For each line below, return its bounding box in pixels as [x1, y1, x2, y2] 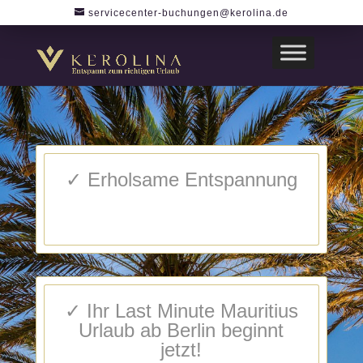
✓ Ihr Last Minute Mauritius [64, 300, 298, 322]
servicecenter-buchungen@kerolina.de [88, 7, 288, 19]
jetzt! [160, 339, 203, 361]
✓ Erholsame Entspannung [65, 169, 297, 190]
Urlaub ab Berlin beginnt [79, 319, 284, 341]
